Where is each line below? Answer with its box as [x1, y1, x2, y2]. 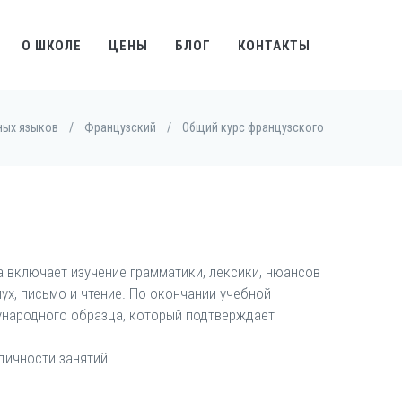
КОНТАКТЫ [238, 38, 310, 54]
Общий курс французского [182, 120, 324, 135]
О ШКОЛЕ [22, 38, 82, 54]
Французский [84, 120, 156, 135]
